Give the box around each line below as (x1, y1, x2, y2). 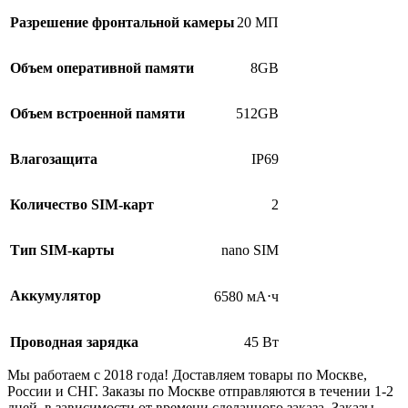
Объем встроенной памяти (10, 105, 185, 121)
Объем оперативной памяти (10, 59, 194, 76)
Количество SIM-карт (10, 196, 154, 212)
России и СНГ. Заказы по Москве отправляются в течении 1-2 (7, 382, 393, 399)
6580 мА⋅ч (214, 288, 279, 304)
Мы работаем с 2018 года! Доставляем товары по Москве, (7, 366, 367, 382)
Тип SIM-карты (10, 241, 115, 258)
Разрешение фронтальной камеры (10, 14, 235, 30)
